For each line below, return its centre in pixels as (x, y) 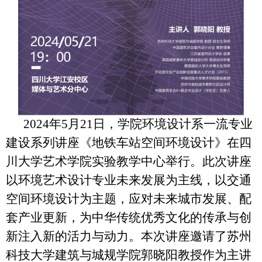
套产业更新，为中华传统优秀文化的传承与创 (129, 217)
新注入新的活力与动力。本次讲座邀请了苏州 (129, 236)
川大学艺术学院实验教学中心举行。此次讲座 (129, 161)
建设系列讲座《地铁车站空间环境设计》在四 (129, 142)
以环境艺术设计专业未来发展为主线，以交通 (129, 180)
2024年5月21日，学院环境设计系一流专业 (138, 124)
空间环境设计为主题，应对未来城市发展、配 (129, 199)
